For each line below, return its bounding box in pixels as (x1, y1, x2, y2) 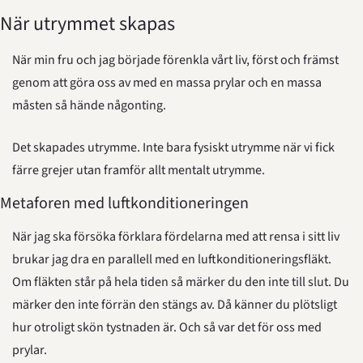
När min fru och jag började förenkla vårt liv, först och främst (12, 51, 339, 69)
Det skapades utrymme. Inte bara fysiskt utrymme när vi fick (12, 139, 335, 156)
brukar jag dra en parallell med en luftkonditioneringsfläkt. (12, 250, 331, 268)
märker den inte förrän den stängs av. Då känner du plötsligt (12, 296, 337, 314)
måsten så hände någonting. (12, 96, 166, 114)
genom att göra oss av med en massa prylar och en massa (12, 74, 322, 92)
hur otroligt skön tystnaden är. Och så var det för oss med (12, 318, 322, 336)
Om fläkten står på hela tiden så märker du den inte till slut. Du (12, 273, 349, 291)
